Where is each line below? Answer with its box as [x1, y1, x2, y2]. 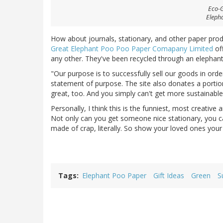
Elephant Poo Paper [82, 171, 146, 181]
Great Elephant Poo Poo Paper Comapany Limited [51, 44, 213, 54]
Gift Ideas [153, 171, 184, 181]
